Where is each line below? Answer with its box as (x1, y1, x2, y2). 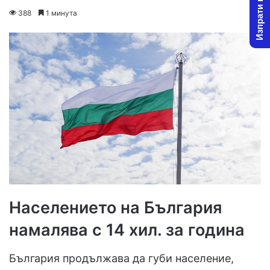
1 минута (44, 8, 77, 18)
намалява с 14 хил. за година (9, 220, 245, 240)
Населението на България (9, 198, 222, 218)
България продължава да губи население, (9, 251, 234, 265)
